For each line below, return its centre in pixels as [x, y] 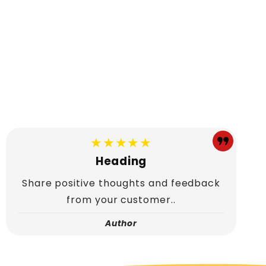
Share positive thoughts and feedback [121, 183]
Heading [121, 161]
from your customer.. [121, 199]
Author [121, 224]
